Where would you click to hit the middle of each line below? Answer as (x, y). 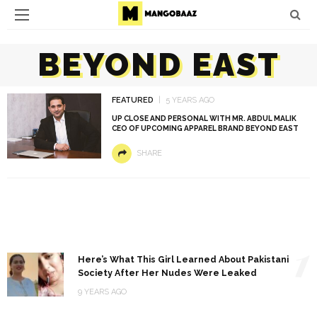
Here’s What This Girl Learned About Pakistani (183, 259)
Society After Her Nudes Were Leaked (167, 273)
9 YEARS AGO (102, 292)
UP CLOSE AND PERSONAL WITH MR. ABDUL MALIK (204, 118)
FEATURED (132, 100)
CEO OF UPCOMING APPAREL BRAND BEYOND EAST (205, 128)
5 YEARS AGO (190, 100)
